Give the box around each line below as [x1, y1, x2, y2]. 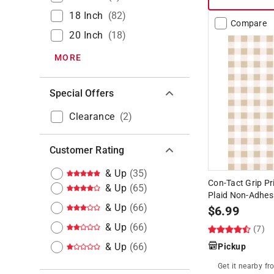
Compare [231, 18, 267, 28]
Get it [218, 261, 239, 270]
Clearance [69, 110, 115, 122]
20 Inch [69, 29, 103, 41]
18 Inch [69, 9, 103, 21]
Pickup [218, 241, 246, 251]
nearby [238, 261, 263, 270]
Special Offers [50, 87, 114, 99]
